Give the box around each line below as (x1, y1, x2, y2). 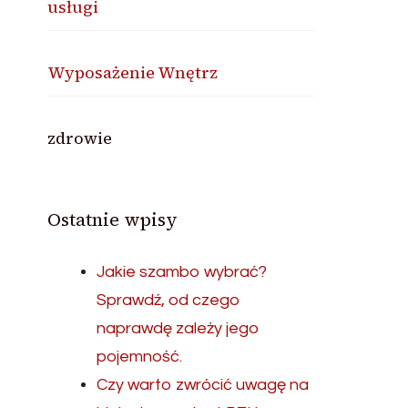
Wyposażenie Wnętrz (47, 61, 219, 84)
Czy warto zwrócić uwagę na (97, 376, 310, 393)
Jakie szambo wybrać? (97, 263, 268, 280)
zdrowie (47, 127, 113, 149)
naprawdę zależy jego (97, 320, 260, 337)
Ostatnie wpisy (47, 207, 178, 232)
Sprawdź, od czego (97, 291, 241, 309)
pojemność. (97, 348, 183, 365)
